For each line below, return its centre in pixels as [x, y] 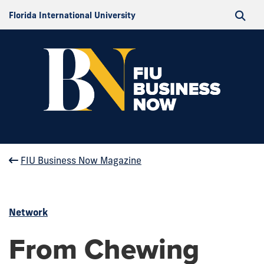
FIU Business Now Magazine [81, 160]
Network [28, 212]
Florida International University [72, 15]
